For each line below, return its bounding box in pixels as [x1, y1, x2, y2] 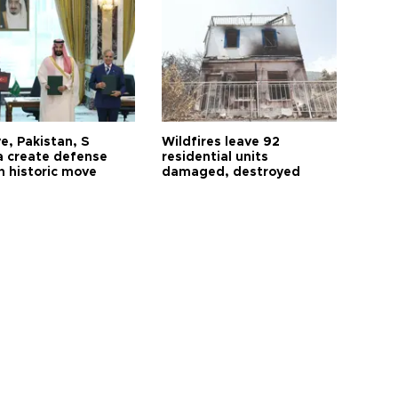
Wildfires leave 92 [162, 135, 281, 148]
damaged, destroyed [162, 165, 301, 179]
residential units [162, 150, 269, 163]
